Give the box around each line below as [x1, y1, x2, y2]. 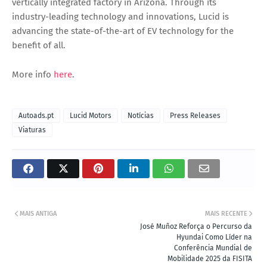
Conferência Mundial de [174, 244, 252, 253]
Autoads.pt [18, 111, 54, 120]
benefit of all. [12, 40, 68, 51]
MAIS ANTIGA [20, 210, 57, 218]
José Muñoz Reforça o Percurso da [140, 222, 252, 231]
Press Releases [170, 111, 221, 120]
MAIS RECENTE [205, 210, 247, 218]
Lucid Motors [70, 111, 111, 120]
